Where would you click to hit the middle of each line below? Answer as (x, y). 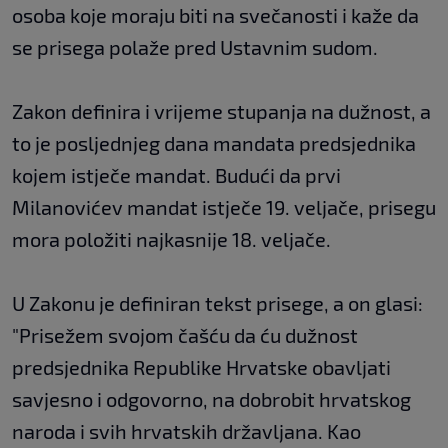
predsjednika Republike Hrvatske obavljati (201, 367)
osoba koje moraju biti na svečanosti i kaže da (215, 15)
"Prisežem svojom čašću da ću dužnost (185, 335)
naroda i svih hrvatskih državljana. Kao (186, 431)
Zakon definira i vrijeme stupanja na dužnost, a (221, 111)
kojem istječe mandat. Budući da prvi (176, 175)
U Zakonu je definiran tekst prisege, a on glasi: (217, 303)
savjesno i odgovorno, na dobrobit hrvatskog (211, 399)
